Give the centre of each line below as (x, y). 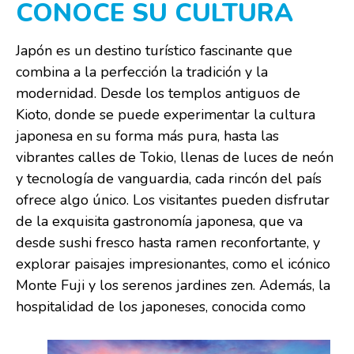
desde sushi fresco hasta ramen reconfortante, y (168, 243)
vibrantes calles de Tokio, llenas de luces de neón (175, 157)
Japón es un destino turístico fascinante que (154, 51)
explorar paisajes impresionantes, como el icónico (173, 264)
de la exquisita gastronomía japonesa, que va (159, 221)
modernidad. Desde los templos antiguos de (158, 93)
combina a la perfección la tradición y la (142, 72)
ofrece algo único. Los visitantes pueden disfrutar (173, 200)
